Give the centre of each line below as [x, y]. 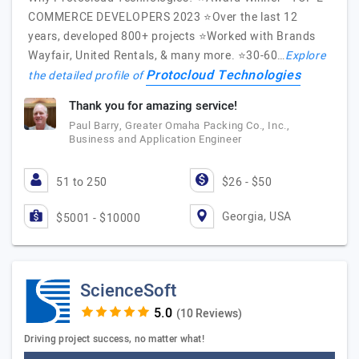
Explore [306, 56]
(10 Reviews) [209, 314]
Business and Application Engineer [155, 139]
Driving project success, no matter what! [114, 339]
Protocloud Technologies [224, 75]
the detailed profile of [87, 76]
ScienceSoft [128, 291]
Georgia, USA [256, 216]
